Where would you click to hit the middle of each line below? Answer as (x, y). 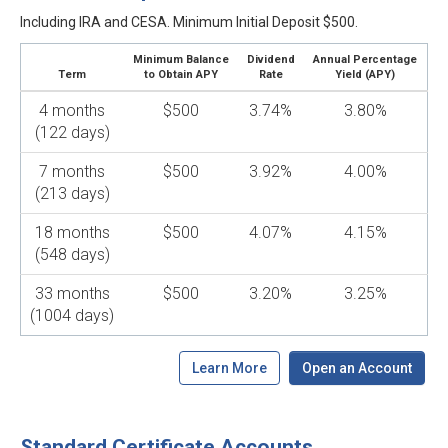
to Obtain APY (180, 74)
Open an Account (357, 368)
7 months (72, 171)
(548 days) (72, 254)
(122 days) (72, 132)
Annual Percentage (365, 59)
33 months (72, 293)
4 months (72, 110)
